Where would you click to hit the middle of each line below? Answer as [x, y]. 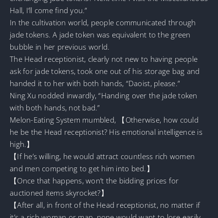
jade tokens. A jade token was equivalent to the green [100, 34]
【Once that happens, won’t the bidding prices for [94, 180]
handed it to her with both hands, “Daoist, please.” [95, 83]
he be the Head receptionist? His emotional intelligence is [106, 132]
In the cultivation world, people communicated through [103, 22]
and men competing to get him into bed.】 [82, 168]
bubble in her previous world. [60, 46]
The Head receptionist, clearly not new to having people [104, 59]
